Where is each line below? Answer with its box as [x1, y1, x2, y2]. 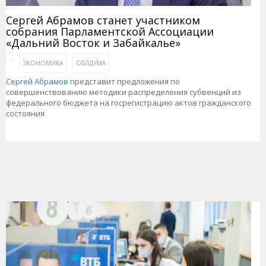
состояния [6, 108, 45, 119]
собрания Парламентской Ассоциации [6, 24, 214, 39]
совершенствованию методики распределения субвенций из [6, 87, 241, 98]
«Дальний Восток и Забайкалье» [6, 36, 180, 50]
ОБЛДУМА [76, 59, 106, 68]
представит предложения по [68, 76, 180, 87]
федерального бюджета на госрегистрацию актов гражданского [6, 97, 251, 109]
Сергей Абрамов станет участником [6, 13, 200, 28]
